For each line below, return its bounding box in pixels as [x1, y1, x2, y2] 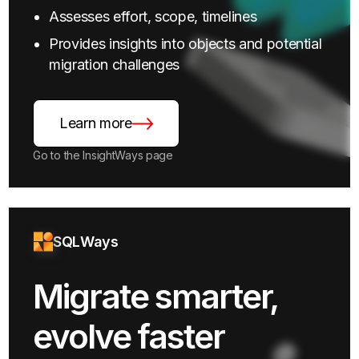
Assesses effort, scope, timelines [49, 7, 257, 25]
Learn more [59, 115, 132, 132]
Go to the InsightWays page [33, 147, 173, 162]
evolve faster [33, 315, 224, 357]
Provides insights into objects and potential [49, 34, 322, 52]
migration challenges [49, 55, 180, 73]
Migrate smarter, [33, 275, 278, 317]
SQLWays [53, 232, 119, 250]
